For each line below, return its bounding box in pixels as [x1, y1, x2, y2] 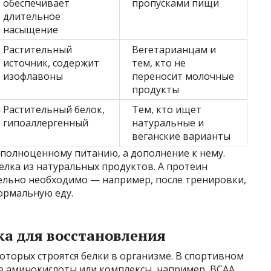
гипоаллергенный [3, 116, 88, 129]
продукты [132, 82, 179, 96]
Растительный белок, [3, 102, 105, 116]
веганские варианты [132, 129, 230, 143]
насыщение [3, 22, 58, 36]
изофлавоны [3, 69, 63, 83]
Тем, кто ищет [132, 102, 201, 116]
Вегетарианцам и [132, 42, 216, 56]
